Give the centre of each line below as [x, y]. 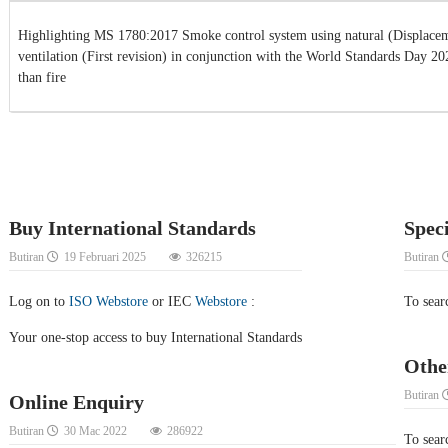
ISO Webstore [108, 302]
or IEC [171, 302]
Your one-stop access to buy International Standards [155, 338]
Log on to [39, 302]
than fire [42, 78]
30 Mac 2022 [95, 431]
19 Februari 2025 [105, 257]
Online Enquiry [76, 402]
